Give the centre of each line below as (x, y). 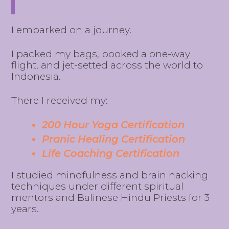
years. (25, 209)
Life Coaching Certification (111, 153)
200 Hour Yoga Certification (113, 124)
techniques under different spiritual (98, 186)
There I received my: (60, 100)
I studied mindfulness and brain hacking (110, 175)
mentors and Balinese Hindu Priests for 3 (111, 197)
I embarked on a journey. (72, 30)
